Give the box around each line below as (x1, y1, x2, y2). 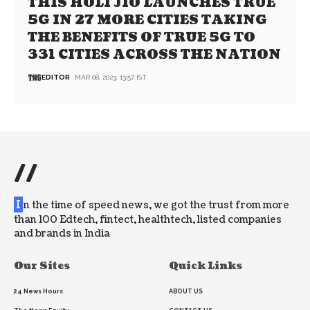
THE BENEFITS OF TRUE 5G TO (28, 28, 256, 46)
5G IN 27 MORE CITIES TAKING (28, 11, 268, 29)
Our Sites (14, 259, 70, 273)
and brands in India (14, 227, 110, 241)
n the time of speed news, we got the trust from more (24, 199, 289, 212)
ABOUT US (169, 288, 203, 295)
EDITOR (42, 73, 71, 82)
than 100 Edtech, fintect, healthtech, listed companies (14, 213, 282, 227)
